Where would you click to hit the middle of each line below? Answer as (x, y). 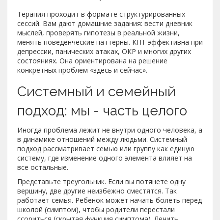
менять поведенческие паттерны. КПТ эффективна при (110, 42)
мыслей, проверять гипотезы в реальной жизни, (98, 33)
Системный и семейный (96, 92)
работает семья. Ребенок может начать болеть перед (110, 200)
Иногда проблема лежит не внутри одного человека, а (110, 130)
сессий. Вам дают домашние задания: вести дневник (105, 24)
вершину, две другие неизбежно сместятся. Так (97, 191)
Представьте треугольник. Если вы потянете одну (101, 182)
